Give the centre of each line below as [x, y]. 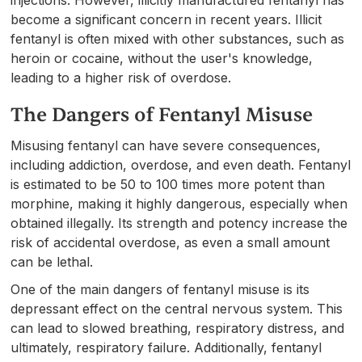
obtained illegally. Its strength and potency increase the [179, 223]
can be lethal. [52, 261]
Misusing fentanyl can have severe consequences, [166, 145]
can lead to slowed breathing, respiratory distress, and [178, 328]
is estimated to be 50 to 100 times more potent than [168, 184]
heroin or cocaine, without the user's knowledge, [162, 58]
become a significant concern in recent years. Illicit [166, 19]
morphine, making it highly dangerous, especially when [179, 203]
